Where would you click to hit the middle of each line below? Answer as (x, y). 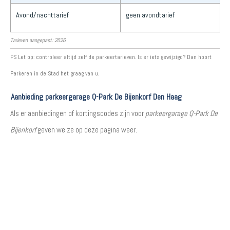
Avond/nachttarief (42, 15)
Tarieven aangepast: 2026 (38, 40)
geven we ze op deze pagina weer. (87, 129)
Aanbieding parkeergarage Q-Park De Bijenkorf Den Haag (96, 97)
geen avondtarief (150, 15)
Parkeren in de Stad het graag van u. (55, 73)
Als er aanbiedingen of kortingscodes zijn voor (78, 113)
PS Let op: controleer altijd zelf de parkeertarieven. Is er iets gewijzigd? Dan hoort (111, 57)
